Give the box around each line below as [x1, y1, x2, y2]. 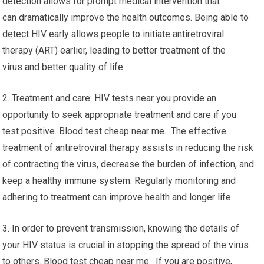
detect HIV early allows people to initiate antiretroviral [2, 28, 225, 39]
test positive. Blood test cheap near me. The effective [2, 126, 227, 137]
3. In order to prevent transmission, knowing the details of [2, 223, 240, 234]
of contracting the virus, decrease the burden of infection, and [2, 159, 255, 170]
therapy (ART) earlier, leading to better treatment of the [2, 45, 226, 56]
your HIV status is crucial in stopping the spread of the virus [2, 239, 249, 250]
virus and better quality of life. [2, 61, 126, 72]
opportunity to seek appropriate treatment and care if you [2, 109, 237, 120]
